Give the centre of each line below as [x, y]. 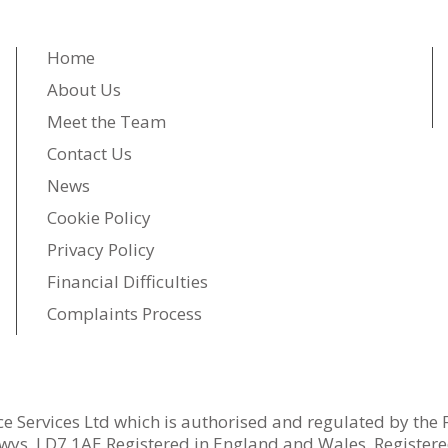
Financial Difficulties [127, 281]
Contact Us [89, 153]
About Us [83, 89]
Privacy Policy [100, 249]
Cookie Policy [98, 217]
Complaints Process [124, 313]
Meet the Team [106, 121]
